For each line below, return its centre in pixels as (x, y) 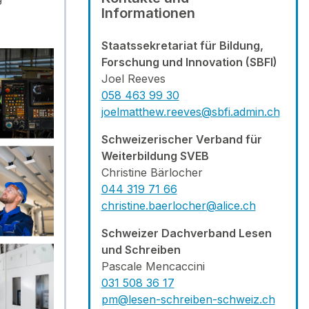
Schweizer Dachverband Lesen (186, 233)
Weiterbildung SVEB (155, 156)
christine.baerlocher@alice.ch (178, 206)
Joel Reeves (133, 79)
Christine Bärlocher (152, 172)
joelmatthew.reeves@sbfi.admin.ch (190, 112)
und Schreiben (142, 250)
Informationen (148, 13)
